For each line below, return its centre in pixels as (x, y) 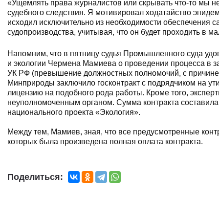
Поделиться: (35, 177)
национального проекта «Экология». (74, 112)
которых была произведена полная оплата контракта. (105, 142)
